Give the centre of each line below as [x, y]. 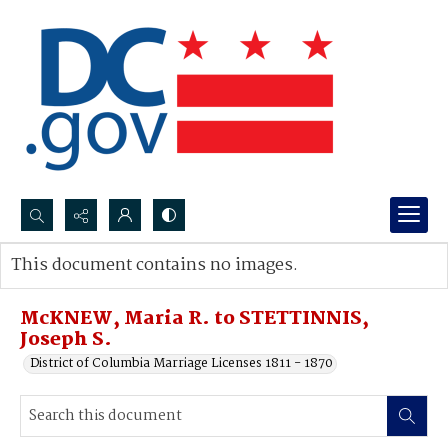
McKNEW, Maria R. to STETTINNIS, [194, 319]
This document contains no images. [154, 265]
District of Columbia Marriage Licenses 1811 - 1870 [181, 363]
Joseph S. [66, 340]
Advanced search [82, 285]
